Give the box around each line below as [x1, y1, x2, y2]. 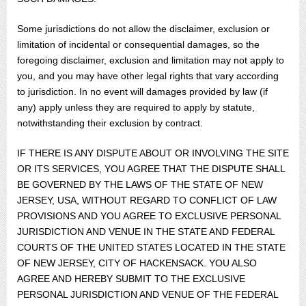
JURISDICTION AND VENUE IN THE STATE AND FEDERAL [17, 226, 275, 237]
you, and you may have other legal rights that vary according [17, 70, 279, 81]
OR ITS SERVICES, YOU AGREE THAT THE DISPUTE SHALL [17, 163, 285, 174]
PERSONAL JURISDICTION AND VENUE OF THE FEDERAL [17, 289, 278, 300]
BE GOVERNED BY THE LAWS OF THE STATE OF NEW [17, 179, 263, 190]
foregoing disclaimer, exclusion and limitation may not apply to [17, 55, 284, 66]
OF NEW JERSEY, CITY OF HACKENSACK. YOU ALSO [17, 258, 257, 268]
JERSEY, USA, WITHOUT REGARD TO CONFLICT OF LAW [17, 195, 277, 206]
